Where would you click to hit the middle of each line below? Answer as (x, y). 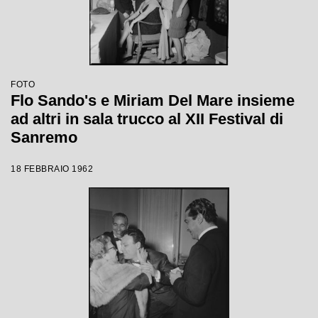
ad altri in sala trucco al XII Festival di (147, 119)
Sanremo (44, 137)
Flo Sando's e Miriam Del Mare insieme (153, 100)
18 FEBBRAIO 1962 (52, 169)
